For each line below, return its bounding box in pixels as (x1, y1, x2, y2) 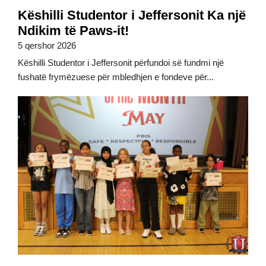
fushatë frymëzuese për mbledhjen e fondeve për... (18, 71, 214, 82)
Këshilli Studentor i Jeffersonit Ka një (18, 7, 246, 23)
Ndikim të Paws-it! (18, 23, 129, 38)
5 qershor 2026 (18, 40, 76, 50)
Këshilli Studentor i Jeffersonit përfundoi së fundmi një (18, 57, 224, 68)
